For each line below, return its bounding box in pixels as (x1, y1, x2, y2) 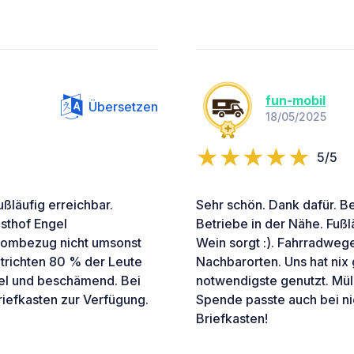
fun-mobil (265, 92, 326, 108)
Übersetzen (88, 99, 158, 115)
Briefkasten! (196, 311, 268, 327)
